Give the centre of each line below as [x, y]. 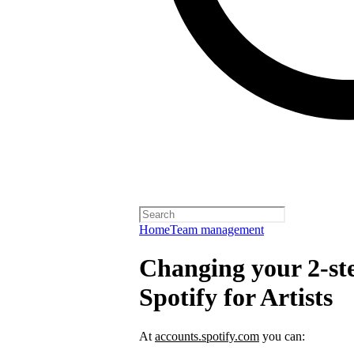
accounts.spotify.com [207, 336]
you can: [282, 336]
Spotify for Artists [236, 298]
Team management [217, 230]
